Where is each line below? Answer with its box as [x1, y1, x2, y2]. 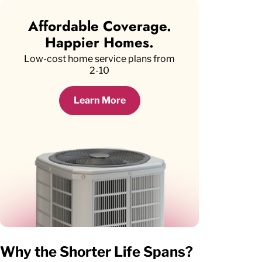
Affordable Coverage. [27, 15, 171, 36]
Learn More [73, 95, 126, 106]
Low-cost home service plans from [24, 53, 175, 64]
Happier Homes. [45, 32, 154, 53]
